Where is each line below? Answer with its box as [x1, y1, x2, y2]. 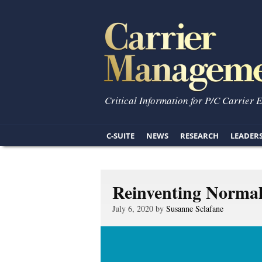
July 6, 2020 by [112, 203, 166, 214]
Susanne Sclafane [166, 203, 223, 214]
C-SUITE [106, 130, 135, 141]
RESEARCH [180, 130, 219, 141]
